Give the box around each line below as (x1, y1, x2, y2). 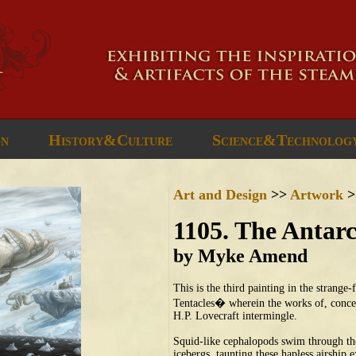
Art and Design (173, 187, 267, 203)
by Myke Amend (173, 246, 308, 266)
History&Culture (48, 131, 172, 149)
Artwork (290, 187, 343, 203)
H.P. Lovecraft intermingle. (173, 310, 297, 322)
